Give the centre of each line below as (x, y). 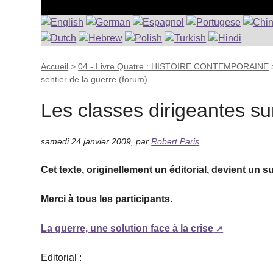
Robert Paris (175, 141)
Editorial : (62, 257)
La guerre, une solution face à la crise (127, 228)
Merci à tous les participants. (107, 199)
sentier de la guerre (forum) (94, 79)
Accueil (55, 66)
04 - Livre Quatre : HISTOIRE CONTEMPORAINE (174, 66)
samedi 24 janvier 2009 (86, 141)
